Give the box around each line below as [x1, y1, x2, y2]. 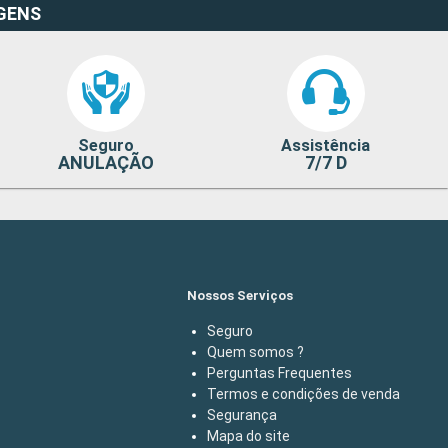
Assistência [281, 136, 371, 156]
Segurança [207, 407, 277, 424]
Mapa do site [207, 428, 290, 445]
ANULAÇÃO [57, 152, 154, 174]
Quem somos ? [207, 344, 304, 361]
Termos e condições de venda [207, 386, 400, 403]
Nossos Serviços [187, 288, 293, 304]
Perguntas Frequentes [207, 365, 352, 382]
